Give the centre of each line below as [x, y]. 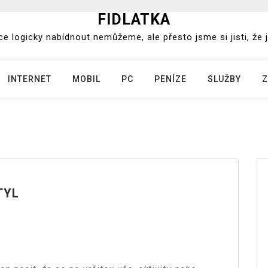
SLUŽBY [224, 79]
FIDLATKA [134, 19]
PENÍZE [170, 79]
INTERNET [30, 79]
